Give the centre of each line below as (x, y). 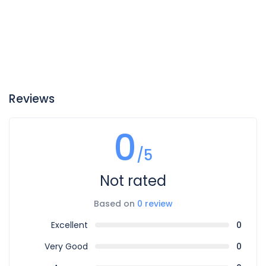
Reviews (32, 99)
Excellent (69, 225)
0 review (155, 203)
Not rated (133, 180)
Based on (115, 203)
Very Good (66, 246)
